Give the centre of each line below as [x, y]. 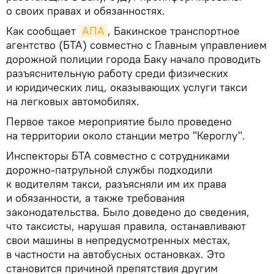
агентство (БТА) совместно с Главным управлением [136, 45]
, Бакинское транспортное [174, 31]
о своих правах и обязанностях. [86, 10]
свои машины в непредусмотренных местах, [118, 240]
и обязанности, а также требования [95, 198]
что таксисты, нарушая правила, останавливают [126, 226]
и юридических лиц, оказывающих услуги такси [127, 87]
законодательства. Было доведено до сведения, [128, 212]
